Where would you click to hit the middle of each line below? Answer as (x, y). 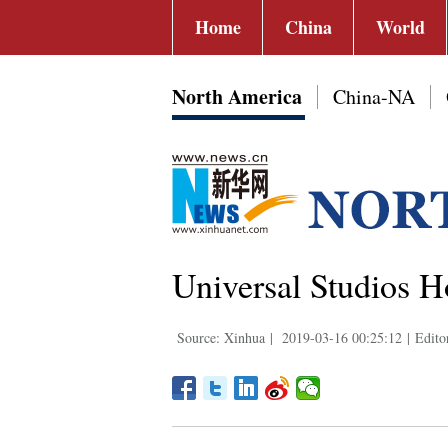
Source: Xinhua (221, 337)
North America (237, 96)
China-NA (374, 96)
